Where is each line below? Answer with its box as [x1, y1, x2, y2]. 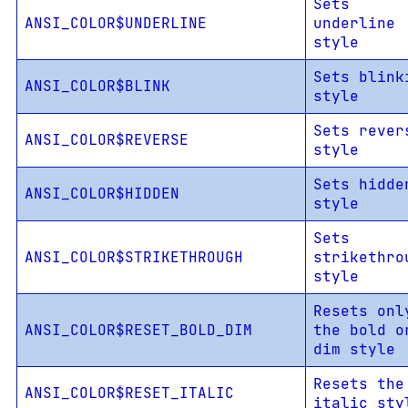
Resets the [312, 374, 404, 394]
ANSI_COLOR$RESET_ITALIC [24, 383, 234, 403]
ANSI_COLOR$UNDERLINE [24, 14, 207, 34]
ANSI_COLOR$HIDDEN [24, 184, 179, 204]
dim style [312, 340, 395, 360]
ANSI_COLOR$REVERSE [24, 130, 189, 150]
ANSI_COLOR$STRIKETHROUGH [24, 248, 243, 268]
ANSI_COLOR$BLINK [24, 76, 170, 97]
